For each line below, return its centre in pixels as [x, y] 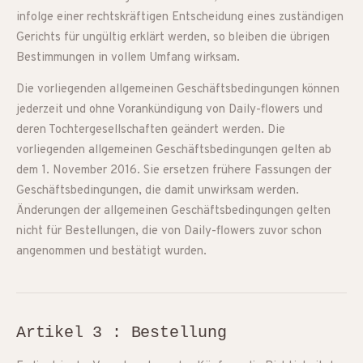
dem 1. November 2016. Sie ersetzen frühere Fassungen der [174, 171]
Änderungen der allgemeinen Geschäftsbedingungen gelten [173, 211]
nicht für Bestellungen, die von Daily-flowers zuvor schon [169, 231]
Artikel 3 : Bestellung [122, 333]
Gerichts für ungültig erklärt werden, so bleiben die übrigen [173, 38]
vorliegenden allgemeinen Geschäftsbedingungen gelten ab [174, 150]
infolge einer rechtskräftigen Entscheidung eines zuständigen [180, 17]
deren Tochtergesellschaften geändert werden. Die [151, 130]
